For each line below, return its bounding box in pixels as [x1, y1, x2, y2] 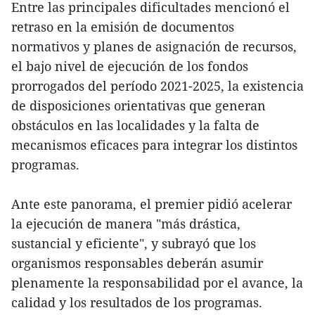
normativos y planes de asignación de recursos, [11, 38, 297, 56]
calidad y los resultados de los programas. [11, 294, 262, 311]
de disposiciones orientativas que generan [11, 97, 266, 115]
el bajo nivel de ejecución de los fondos [11, 58, 248, 75]
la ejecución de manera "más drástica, [11, 215, 240, 233]
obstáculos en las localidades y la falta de [11, 117, 259, 134]
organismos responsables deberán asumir [11, 255, 263, 272]
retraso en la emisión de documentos [11, 18, 234, 36]
